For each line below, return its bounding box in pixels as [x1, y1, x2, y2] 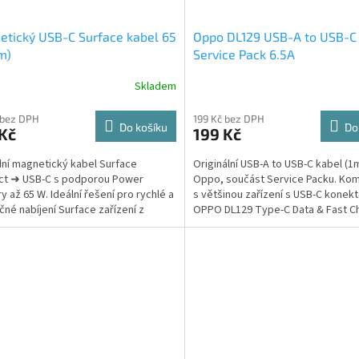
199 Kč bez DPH [192, 111, 264, 125]
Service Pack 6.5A [192, 46, 295, 62]
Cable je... [192, 216, 239, 233]
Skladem [134, 79, 176, 95]
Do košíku [119, 119, 167, 134]
